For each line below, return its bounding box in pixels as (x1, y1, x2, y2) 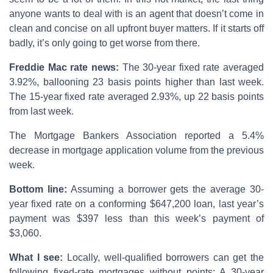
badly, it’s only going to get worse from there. (9, 37, 200, 48)
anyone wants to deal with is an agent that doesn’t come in (9, 8, 264, 19)
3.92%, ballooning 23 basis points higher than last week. (9, 76, 264, 87)
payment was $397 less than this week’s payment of (9, 213, 264, 224)
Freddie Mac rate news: (9, 62, 122, 73)
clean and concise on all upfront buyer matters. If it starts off (9, 23, 264, 34)
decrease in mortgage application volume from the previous (9, 144, 264, 155)
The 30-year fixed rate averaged (122, 62, 264, 73)
